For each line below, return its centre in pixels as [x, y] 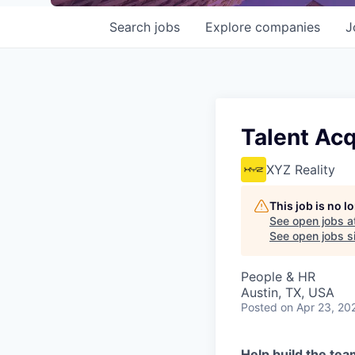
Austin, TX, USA [288, 292]
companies [288, 27]
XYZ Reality [301, 170]
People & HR [278, 277]
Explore [230, 27]
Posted [259, 307]
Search [132, 27]
